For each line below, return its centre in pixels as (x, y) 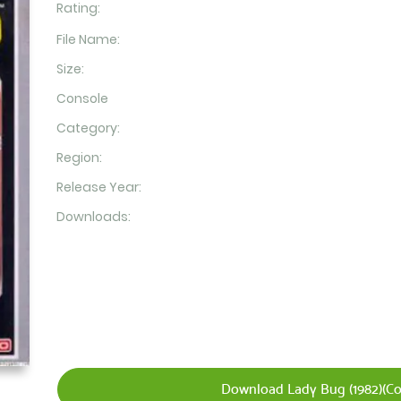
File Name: (88, 39)
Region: (79, 158)
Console (82, 98)
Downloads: (93, 217)
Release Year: (98, 187)
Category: (88, 128)
